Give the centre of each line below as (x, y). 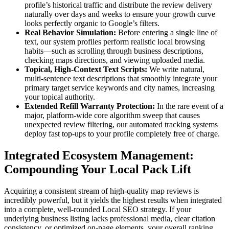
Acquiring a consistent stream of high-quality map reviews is (101, 191)
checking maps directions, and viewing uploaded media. (115, 60)
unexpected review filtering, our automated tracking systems (121, 125)
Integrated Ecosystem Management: (99, 156)
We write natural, (176, 70)
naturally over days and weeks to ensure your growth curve (120, 14)
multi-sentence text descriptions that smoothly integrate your (121, 79)
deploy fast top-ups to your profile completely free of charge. (122, 134)
